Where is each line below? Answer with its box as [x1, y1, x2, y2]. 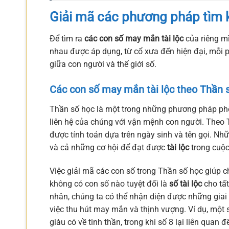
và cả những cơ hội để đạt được [50, 142, 167, 152]
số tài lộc [169, 178, 202, 189]
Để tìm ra [50, 34, 84, 44]
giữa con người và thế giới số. [50, 59, 156, 70]
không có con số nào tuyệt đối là [50, 178, 169, 189]
